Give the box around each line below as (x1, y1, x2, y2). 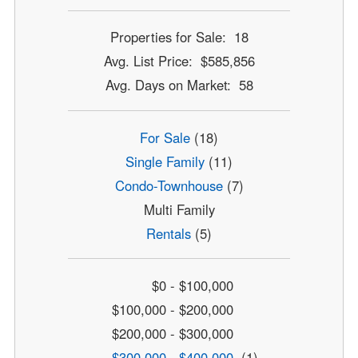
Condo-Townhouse (114, 175, 223, 195)
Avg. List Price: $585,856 (103, 51, 255, 71)
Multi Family (143, 199, 215, 219)
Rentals (146, 223, 191, 243)
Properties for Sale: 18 (109, 27, 249, 47)
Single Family (125, 151, 205, 171)
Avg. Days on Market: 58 (105, 75, 253, 95)
